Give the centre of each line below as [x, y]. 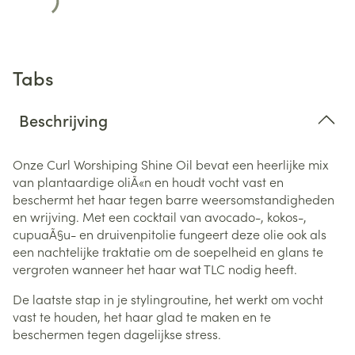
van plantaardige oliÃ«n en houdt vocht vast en [148, 181]
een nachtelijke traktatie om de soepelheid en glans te [168, 251]
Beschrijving [63, 119]
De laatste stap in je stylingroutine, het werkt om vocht [168, 298]
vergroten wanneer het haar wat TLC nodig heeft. [155, 268]
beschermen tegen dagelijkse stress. [117, 333]
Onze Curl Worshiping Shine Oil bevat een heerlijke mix [171, 164]
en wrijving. [46, 216]
